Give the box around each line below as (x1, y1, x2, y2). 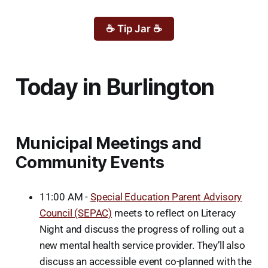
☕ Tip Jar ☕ (106, 23, 162, 35)
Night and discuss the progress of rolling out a (39, 223, 244, 236)
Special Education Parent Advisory (90, 191, 242, 203)
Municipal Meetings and (15, 133, 202, 154)
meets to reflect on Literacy (112, 207, 236, 220)
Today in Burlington (15, 74, 215, 101)
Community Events (15, 153, 164, 173)
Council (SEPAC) (39, 207, 112, 220)
